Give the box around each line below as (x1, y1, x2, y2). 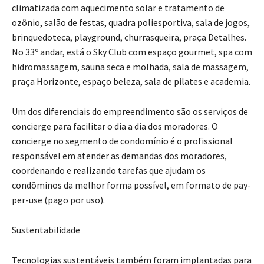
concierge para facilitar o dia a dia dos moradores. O (12, 120, 218, 133)
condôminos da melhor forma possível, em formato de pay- (12, 179, 251, 192)
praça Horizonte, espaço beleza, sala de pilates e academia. (12, 75, 250, 88)
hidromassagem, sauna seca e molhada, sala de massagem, (12, 61, 249, 73)
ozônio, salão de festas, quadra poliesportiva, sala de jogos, (12, 16, 250, 29)
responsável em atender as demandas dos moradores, (12, 150, 227, 162)
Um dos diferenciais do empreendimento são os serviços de (12, 105, 248, 118)
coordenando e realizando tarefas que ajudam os (12, 164, 206, 177)
